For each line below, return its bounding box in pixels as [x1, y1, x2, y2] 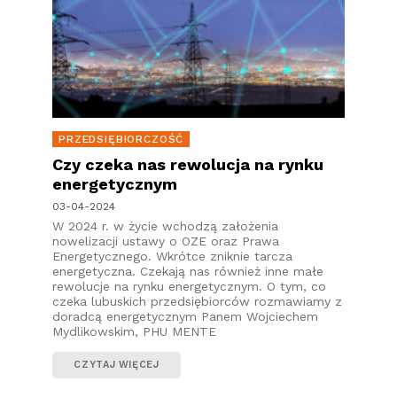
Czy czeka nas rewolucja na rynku [52, 155, 323, 175]
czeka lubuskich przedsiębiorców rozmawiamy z [52, 294, 342, 309]
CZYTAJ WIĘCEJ [74, 359, 160, 371]
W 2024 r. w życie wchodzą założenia [52, 219, 278, 234]
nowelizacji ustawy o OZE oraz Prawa [52, 234, 279, 249]
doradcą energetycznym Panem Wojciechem [52, 309, 318, 324]
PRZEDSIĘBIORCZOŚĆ [58, 133, 184, 146]
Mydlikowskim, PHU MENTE [52, 324, 216, 339]
